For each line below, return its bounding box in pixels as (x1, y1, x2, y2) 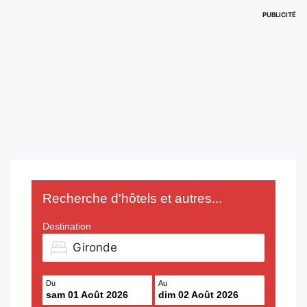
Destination (42, 221, 91, 232)
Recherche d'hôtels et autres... (42, 191, 222, 206)
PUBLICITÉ (262, 10, 296, 19)
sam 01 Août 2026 (46, 288, 128, 300)
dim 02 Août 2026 (158, 288, 238, 300)
